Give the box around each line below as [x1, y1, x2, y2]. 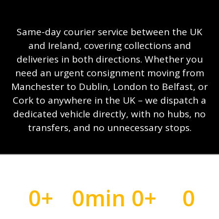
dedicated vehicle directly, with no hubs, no [13, 108, 206, 120]
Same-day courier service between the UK [17, 25, 202, 38]
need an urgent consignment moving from [15, 66, 204, 79]
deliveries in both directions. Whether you [16, 53, 203, 66]
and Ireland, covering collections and [28, 39, 191, 52]
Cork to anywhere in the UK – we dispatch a [13, 94, 206, 107]
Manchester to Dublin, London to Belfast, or [11, 80, 208, 93]
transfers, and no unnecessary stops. [27, 121, 192, 134]
